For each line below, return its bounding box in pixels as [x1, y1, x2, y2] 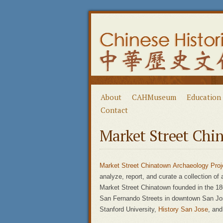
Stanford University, [100, 206, 158, 213]
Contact [101, 105, 128, 115]
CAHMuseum [132, 92, 176, 102]
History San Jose [158, 206, 208, 213]
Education [187, 92, 221, 102]
